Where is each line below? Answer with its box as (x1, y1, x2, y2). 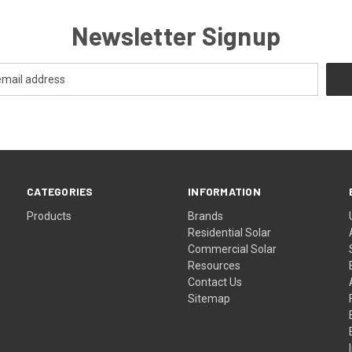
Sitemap (188, 291, 231, 305)
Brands (188, 209, 224, 222)
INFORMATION (188, 184, 261, 198)
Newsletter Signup (71, 20, 281, 50)
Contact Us (188, 275, 243, 288)
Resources (188, 258, 241, 272)
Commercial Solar (188, 242, 277, 255)
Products (27, 209, 72, 222)
